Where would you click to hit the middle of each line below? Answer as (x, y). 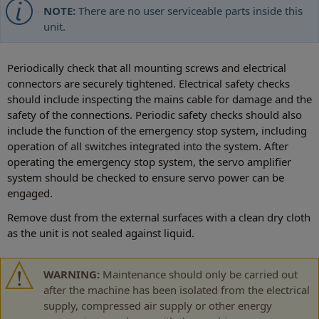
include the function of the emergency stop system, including (157, 130)
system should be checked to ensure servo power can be (146, 177)
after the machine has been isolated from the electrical (177, 289)
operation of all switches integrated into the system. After (148, 146)
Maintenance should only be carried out (200, 274)
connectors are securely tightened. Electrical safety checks (148, 83)
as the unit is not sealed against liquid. (101, 232)
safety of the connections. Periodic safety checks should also (155, 114)
